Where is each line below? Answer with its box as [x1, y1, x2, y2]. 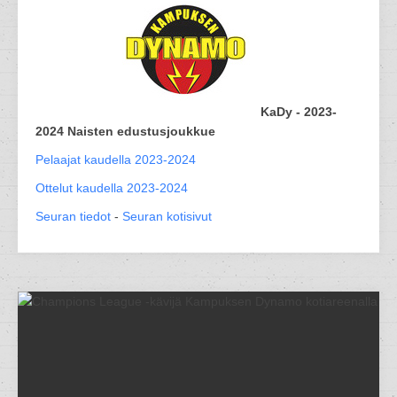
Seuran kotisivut [122, 209, 212, 223]
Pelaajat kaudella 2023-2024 [35, 152, 196, 167]
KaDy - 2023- [261, 105, 337, 119]
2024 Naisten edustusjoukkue [35, 124, 215, 138]
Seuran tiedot [35, 209, 111, 223]
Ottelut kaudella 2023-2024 [35, 181, 188, 195]
